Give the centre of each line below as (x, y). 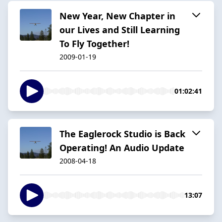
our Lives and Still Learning (120, 29)
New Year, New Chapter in (117, 16)
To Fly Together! (94, 43)
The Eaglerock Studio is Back (122, 134)
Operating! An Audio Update (122, 147)
